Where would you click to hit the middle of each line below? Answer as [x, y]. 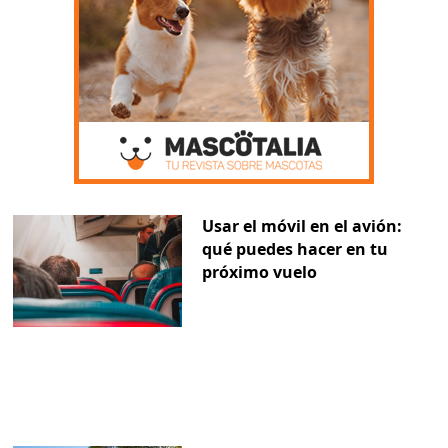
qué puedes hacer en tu [294, 248]
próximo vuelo [259, 271]
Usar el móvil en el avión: [301, 225]
